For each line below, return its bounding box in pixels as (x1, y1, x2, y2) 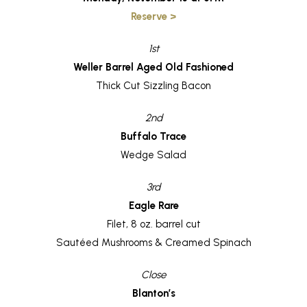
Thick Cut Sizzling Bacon (96, 79, 211, 92)
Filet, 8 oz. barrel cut (106, 217, 201, 230)
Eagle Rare (128, 199, 179, 212)
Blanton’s (132, 286, 175, 299)
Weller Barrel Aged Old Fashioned (73, 60, 234, 73)
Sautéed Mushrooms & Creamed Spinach (56, 236, 251, 249)
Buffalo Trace (121, 130, 186, 143)
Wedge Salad (121, 148, 186, 161)
